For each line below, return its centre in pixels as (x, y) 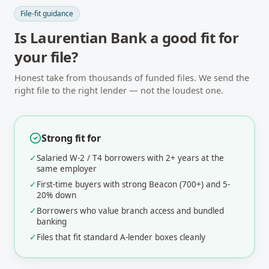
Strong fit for (71, 138)
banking (52, 222)
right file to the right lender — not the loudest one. (119, 90)
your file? (46, 57)
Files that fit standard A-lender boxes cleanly (121, 237)
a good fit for (193, 38)
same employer (67, 169)
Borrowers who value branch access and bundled (130, 211)
